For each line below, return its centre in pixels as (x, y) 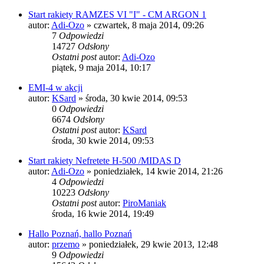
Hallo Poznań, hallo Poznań (80, 233)
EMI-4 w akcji (55, 87)
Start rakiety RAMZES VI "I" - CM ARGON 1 (117, 14)
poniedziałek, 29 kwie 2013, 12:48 (154, 244)
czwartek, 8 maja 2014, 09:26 (149, 25)
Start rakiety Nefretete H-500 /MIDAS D (105, 160)
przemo (66, 244)
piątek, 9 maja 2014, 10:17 (101, 67)
